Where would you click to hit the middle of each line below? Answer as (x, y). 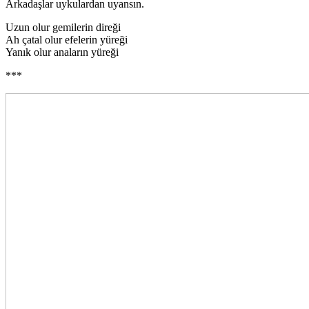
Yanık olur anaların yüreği (62, 52)
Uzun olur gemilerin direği (63, 27)
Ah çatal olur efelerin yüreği (67, 39)
